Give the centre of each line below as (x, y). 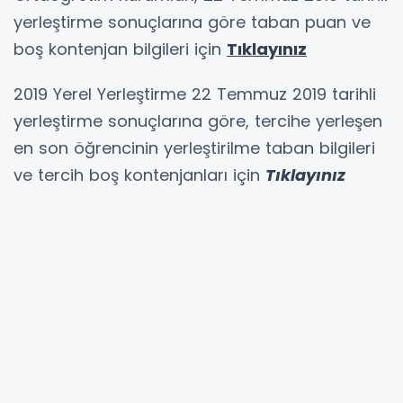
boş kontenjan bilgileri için (120, 49)
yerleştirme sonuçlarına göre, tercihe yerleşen (198, 121)
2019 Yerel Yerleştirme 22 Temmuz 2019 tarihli (195, 94)
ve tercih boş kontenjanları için (139, 175)
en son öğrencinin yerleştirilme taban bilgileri (194, 148)
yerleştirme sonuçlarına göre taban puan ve (192, 22)
